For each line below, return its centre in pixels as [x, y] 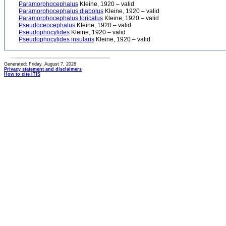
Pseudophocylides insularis [56, 39]
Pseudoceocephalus [47, 25]
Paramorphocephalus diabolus [61, 11]
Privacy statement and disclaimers [43, 69]
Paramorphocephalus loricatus [61, 18]
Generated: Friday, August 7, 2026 [40, 64]
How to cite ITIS [22, 74]
